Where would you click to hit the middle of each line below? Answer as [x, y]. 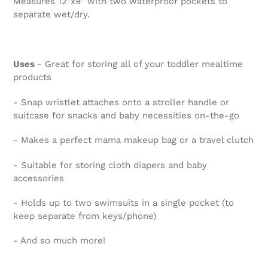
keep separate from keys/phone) [85, 216]
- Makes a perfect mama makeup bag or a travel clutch [133, 140]
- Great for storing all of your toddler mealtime [140, 64]
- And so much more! [59, 241]
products [32, 77]
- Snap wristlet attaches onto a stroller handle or [121, 102]
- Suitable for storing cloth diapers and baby [110, 165]
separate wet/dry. [53, 15]
